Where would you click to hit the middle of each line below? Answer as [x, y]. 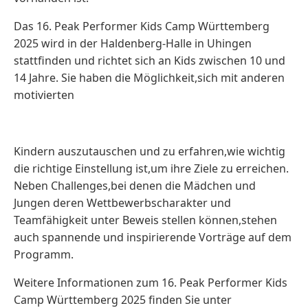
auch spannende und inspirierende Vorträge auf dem [153, 237]
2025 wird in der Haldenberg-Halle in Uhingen [133, 43]
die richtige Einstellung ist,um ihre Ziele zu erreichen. [151, 168]
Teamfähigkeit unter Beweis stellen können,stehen [145, 220]
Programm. [44, 254]
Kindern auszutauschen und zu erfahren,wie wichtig [150, 151]
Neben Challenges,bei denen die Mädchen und [135, 186]
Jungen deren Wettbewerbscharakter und [122, 203]
